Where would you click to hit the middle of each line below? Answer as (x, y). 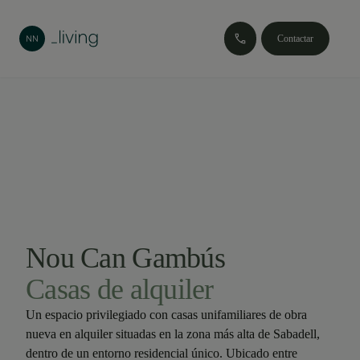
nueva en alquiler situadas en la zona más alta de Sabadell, (173, 334)
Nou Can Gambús (125, 258)
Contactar (295, 39)
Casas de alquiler (120, 289)
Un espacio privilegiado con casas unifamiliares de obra (166, 315)
